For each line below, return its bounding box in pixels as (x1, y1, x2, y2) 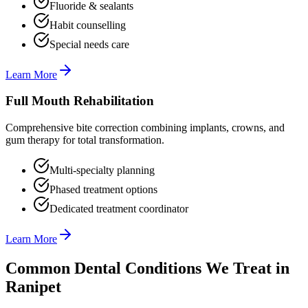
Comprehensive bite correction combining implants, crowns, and (5, 121, 285, 133)
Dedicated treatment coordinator (49, 202, 188, 214)
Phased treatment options (49, 183, 157, 195)
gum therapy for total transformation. (5, 133, 164, 146)
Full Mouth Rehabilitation (5, 93, 154, 109)
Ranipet (5, 277, 61, 296)
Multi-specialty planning (49, 164, 155, 176)
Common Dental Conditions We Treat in (5, 258, 289, 277)
